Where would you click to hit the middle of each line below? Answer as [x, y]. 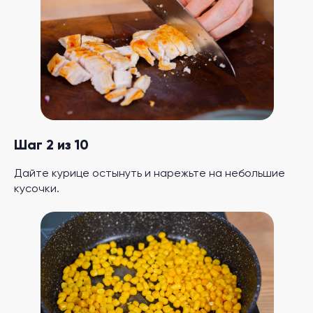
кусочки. [37, 189]
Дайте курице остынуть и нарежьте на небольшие [150, 174]
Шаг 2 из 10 [51, 146]
